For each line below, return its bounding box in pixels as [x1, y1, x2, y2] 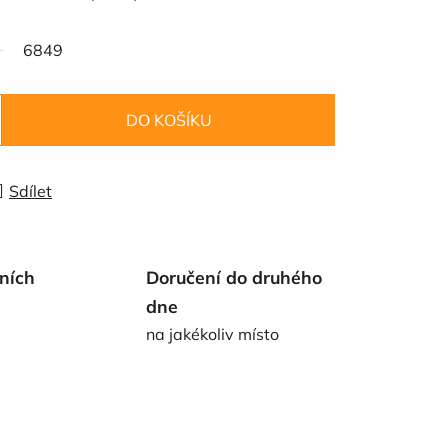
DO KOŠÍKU [125, 109, 212, 130]
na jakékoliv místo [145, 323, 279, 344]
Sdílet [9, 180, 52, 201]
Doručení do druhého [145, 265, 322, 288]
